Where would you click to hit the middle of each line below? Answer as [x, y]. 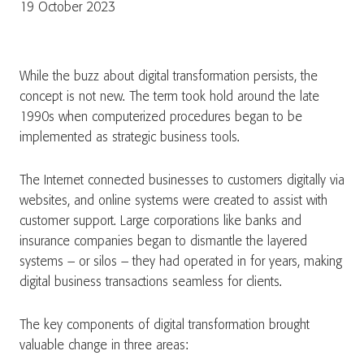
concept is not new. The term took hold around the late [169, 97]
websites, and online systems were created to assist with [173, 201]
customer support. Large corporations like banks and [160, 221]
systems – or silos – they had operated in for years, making [181, 262]
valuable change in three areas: [104, 346]
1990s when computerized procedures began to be [161, 117]
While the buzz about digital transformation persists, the [169, 77]
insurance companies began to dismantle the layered [163, 242]
